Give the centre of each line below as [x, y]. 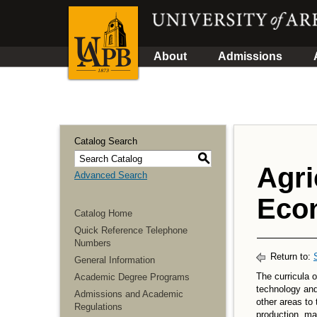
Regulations [98, 307]
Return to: [290, 257]
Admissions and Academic [129, 294]
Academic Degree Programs [132, 277]
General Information [115, 260]
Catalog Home [103, 213]
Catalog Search [106, 141]
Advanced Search [111, 175]
